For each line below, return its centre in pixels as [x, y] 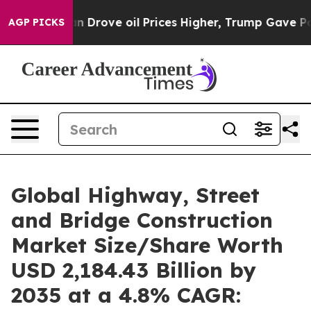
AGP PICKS [36, 22]
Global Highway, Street [135, 195]
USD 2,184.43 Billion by [134, 270]
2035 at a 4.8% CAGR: [126, 295]
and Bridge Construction [142, 220]
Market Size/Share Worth [147, 245]
